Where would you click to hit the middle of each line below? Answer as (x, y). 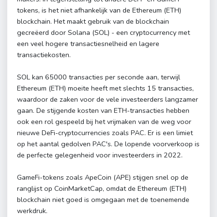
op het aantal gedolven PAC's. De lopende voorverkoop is (108, 144)
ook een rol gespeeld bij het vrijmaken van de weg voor (104, 122)
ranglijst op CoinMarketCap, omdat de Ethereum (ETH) (102, 189)
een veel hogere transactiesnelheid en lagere (88, 44)
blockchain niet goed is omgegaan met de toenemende (103, 200)
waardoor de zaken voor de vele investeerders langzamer (108, 100)
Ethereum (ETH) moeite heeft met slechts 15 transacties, (105, 88)
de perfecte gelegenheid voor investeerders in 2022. (100, 155)
